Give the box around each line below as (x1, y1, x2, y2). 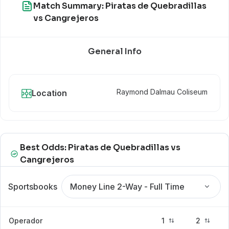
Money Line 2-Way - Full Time (70, 181, 185, 192)
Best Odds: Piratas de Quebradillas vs (20, 142, 181, 153)
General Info (87, 46, 142, 57)
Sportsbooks (8, 181, 57, 192)
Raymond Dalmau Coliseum (117, 87, 208, 96)
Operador (9, 216, 42, 225)
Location (32, 88, 67, 98)
